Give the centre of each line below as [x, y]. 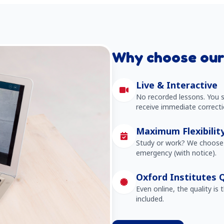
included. [150, 199]
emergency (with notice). [176, 153]
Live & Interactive [177, 85]
